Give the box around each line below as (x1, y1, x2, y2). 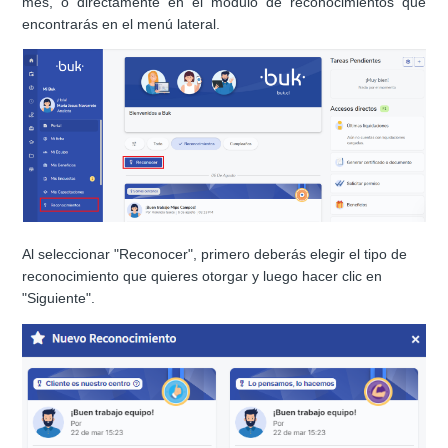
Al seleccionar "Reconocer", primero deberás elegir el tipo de (22, 246, 408, 263)
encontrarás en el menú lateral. (22, 16, 221, 33)
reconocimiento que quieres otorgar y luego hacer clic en (22, 268, 383, 285)
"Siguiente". (22, 290, 96, 307)
